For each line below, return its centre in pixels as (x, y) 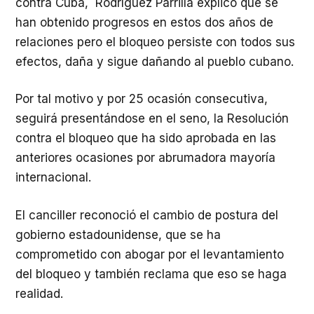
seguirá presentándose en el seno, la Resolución (152, 118)
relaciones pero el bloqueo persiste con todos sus (155, 42)
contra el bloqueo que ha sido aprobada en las (146, 138)
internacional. (53, 177)
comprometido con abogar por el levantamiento (150, 254)
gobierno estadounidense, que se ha (118, 234)
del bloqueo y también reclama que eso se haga (151, 274)
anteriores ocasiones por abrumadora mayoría (145, 158)
